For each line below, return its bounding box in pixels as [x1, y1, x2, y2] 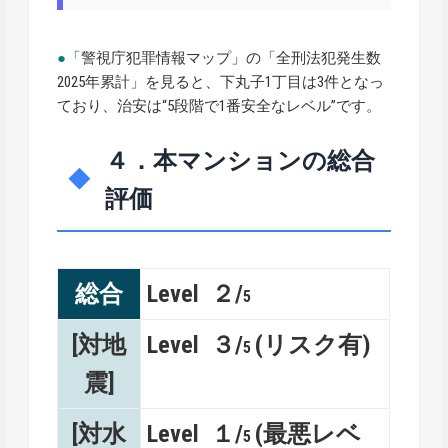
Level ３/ [147, 331, 244, 359]
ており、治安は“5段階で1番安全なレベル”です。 [57, 97, 382, 115]
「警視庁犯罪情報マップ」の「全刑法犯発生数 [66, 49, 382, 67]
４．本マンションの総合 [105, 147, 376, 175]
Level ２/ [147, 280, 244, 308]
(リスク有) [255, 331, 372, 359]
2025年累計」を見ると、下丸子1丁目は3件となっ [57, 73, 385, 91]
